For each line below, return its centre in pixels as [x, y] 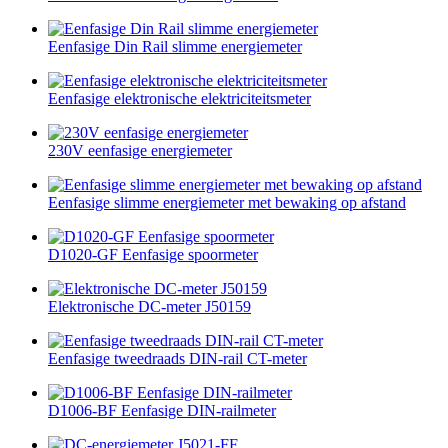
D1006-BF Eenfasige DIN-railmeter [162, 410]
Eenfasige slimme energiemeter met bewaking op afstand [227, 202]
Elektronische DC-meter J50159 [149, 306]
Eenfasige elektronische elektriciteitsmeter [179, 98]
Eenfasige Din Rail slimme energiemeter [175, 46]
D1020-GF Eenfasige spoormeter [153, 254]
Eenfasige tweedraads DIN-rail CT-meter [177, 358]
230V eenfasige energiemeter [140, 150]
